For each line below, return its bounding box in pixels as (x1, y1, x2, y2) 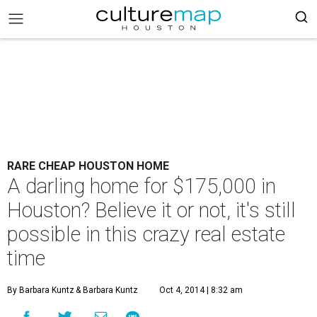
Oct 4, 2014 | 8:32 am (159, 285, 243, 295)
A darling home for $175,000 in (7, 174, 276, 198)
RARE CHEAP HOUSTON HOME (7, 159, 169, 173)
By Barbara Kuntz (7, 285, 74, 295)
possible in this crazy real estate (7, 222, 285, 246)
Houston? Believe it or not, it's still (7, 198, 296, 222)
